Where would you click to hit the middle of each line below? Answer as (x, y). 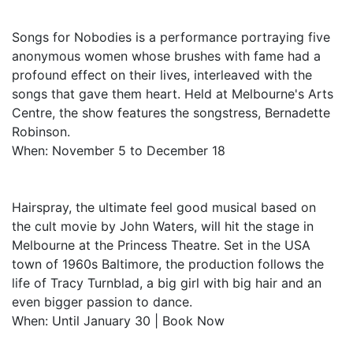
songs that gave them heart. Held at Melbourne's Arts (173, 94)
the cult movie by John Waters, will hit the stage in (163, 226)
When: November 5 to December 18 (119, 150)
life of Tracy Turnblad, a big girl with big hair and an (167, 283)
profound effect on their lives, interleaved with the (162, 75)
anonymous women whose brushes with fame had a (166, 56)
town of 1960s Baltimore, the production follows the (168, 264)
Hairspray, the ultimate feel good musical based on (164, 207)
